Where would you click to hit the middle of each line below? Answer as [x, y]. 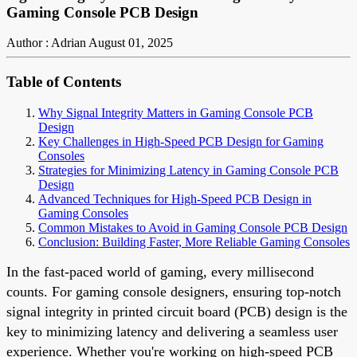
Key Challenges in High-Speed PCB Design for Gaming [181, 141]
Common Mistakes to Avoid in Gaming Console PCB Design [193, 227]
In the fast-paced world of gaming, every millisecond [160, 271]
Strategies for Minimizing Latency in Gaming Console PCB [188, 170]
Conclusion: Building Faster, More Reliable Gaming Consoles [194, 241]
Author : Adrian [46, 43]
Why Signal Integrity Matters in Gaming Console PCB [176, 112]
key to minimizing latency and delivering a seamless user [172, 331]
